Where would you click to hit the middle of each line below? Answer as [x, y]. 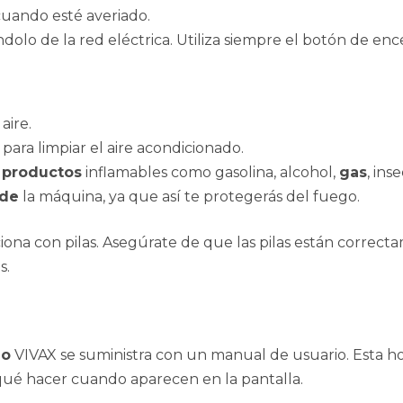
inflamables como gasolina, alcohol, [210, 173]
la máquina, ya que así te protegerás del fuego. [189, 197]
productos [42, 173]
